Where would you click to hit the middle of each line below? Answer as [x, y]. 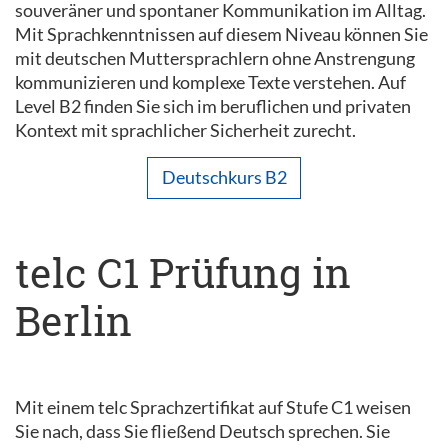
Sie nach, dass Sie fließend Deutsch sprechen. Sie [202, 431]
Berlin [73, 320]
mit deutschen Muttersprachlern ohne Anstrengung [215, 57]
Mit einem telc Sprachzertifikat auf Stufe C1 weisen [213, 407]
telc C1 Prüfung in [183, 272]
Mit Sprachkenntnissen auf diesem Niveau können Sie [221, 33]
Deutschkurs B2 [224, 177]
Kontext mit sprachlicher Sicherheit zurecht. [185, 129]
